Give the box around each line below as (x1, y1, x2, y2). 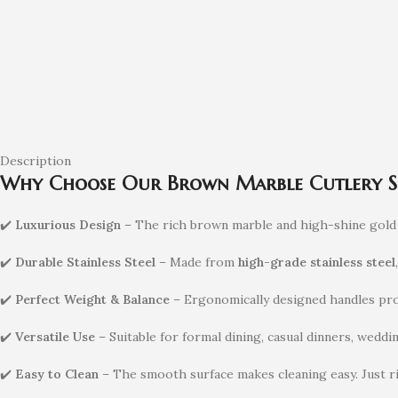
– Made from (155, 253, 238, 270)
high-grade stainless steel (238, 253, 395, 270)
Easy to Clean (15, 365, 99, 382)
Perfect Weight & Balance (15, 291, 170, 307)
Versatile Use (15, 328, 95, 345)
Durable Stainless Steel (15, 253, 155, 270)
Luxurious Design (15, 216, 121, 233)
